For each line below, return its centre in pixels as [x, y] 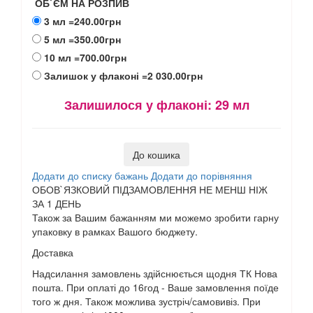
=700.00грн [100, 58]
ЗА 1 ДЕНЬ [57, 203]
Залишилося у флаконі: [139, 105]
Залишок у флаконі [92, 76]
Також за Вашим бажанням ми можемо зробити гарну [155, 217]
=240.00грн [95, 21]
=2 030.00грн [172, 76]
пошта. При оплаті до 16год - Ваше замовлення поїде [155, 287]
